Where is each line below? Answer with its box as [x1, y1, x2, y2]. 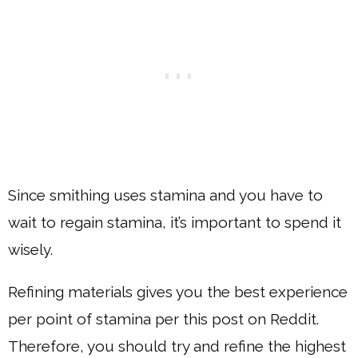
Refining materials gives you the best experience [8, 282, 348, 300]
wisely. [8, 240, 53, 258]
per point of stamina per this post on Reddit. [8, 309, 319, 328]
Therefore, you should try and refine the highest [8, 336, 346, 355]
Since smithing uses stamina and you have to [8, 185, 323, 204]
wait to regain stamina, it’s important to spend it [8, 213, 341, 231]
